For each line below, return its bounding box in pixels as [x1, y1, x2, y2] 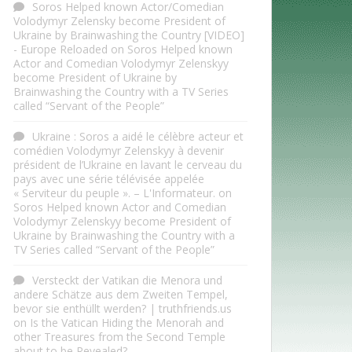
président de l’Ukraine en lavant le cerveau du [13, 157, 242, 173]
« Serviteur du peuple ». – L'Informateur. [13, 185, 215, 201]
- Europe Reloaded [13, 42, 108, 57]
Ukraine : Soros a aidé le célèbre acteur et [32, 129, 244, 145]
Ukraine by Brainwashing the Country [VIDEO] [13, 27, 244, 43]
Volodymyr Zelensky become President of [13, 13, 225, 29]
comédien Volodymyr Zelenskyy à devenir [13, 143, 224, 159]
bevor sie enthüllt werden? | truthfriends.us [13, 301, 232, 317]
